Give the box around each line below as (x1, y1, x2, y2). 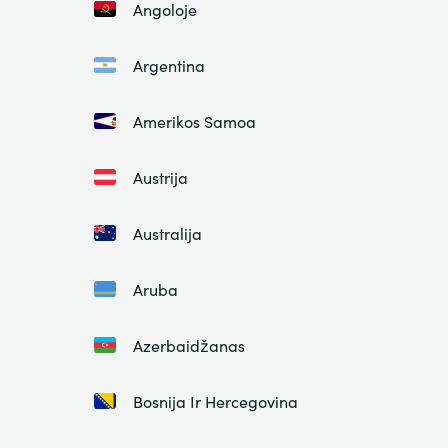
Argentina (132, 54, 205, 77)
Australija (132, 222, 202, 245)
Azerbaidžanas (132, 334, 245, 357)
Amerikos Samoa (132, 110, 256, 133)
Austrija (132, 166, 188, 189)
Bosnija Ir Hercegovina (132, 390, 298, 413)
